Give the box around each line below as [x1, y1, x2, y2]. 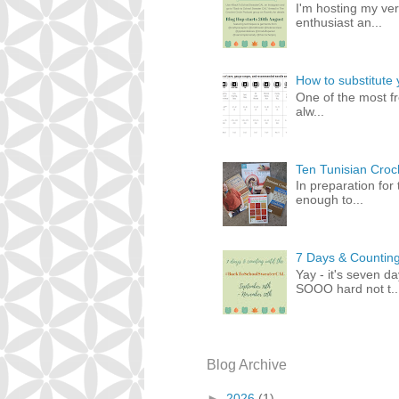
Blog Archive [207, 357, 287, 372]
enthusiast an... [296, 15, 383, 30]
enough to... [296, 192, 364, 208]
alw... [296, 103, 325, 118]
